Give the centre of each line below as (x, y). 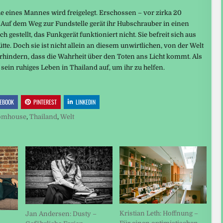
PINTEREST (45, 102)
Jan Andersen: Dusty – (61, 214)
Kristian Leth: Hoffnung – (159, 214)
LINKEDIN (86, 102)
